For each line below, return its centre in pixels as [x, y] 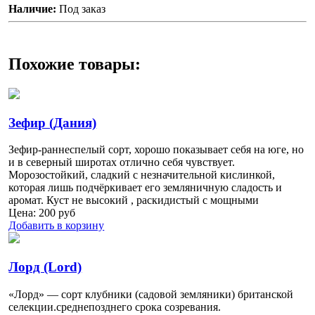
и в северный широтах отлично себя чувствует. [122, 162]
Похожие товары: [75, 64]
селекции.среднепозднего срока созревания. [115, 307]
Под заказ [83, 9]
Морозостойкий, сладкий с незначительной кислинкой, [142, 175]
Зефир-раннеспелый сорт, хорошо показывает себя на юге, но [156, 150]
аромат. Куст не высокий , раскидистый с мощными [134, 200]
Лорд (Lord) [45, 267]
